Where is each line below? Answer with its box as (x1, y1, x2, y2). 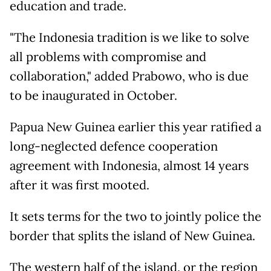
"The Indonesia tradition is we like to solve (10, 30, 249, 46)
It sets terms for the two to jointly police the (10, 209, 261, 225)
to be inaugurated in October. (10, 88, 180, 104)
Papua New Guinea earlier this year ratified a (10, 119, 261, 135)
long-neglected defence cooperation (10, 139, 218, 155)
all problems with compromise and (10, 49, 206, 65)
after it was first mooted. (10, 177, 152, 194)
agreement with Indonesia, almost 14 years (10, 158, 249, 174)
